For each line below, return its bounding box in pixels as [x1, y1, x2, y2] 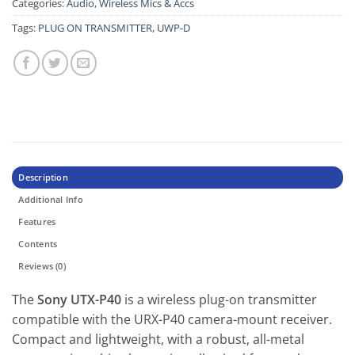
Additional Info [18, 193, 83, 205]
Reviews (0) [18, 259, 66, 272]
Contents [18, 237, 58, 250]
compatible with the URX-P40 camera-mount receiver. [12, 310, 332, 328]
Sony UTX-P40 [37, 290, 121, 308]
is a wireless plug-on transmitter [121, 290, 317, 308]
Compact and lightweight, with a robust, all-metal [12, 330, 304, 348]
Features [18, 215, 56, 227]
